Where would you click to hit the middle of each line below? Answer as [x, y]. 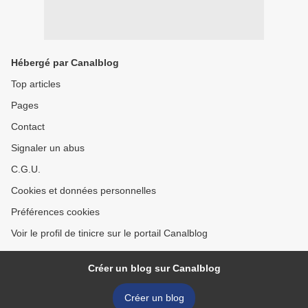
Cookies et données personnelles [84, 190]
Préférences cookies [55, 212]
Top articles [36, 84]
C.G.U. [26, 169]
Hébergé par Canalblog [65, 63]
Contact [28, 126]
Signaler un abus [48, 148]
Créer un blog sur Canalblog [154, 268]
